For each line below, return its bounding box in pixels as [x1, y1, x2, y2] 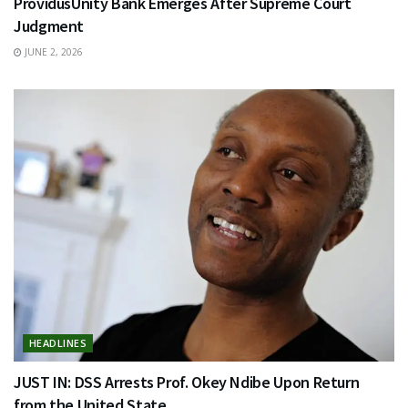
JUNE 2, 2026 [22, 45, 83, 58]
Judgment [14, 15, 85, 36]
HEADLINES [29, 335, 87, 350]
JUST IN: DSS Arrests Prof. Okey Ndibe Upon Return [14, 371, 360, 393]
